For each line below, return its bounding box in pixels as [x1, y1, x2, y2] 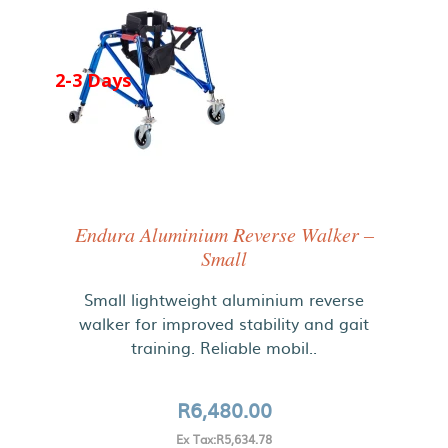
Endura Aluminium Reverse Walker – [74, 221, 374, 248]
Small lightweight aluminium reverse [84, 287, 364, 312]
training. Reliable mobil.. [131, 335, 317, 360]
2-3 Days [55, 67, 131, 92]
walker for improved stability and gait [79, 311, 369, 336]
